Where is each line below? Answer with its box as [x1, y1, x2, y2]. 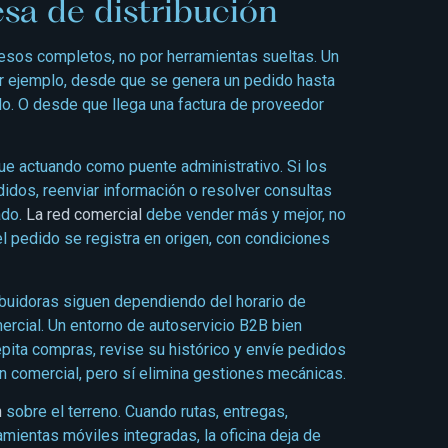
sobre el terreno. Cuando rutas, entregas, [2, 402, 288, 422]
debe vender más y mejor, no [142, 205, 346, 225]
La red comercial [26, 205, 142, 225]
